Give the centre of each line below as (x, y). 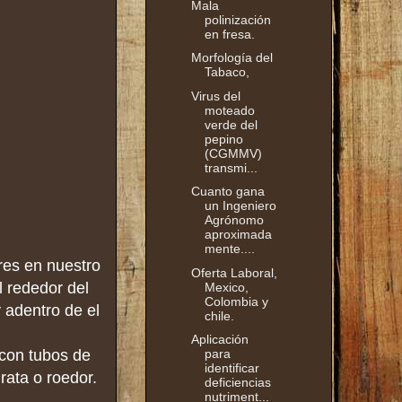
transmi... (231, 167)
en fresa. (229, 34)
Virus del (215, 96)
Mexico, (226, 287)
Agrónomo (234, 220)
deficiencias (237, 383)
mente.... (229, 249)
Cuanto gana (227, 192)
